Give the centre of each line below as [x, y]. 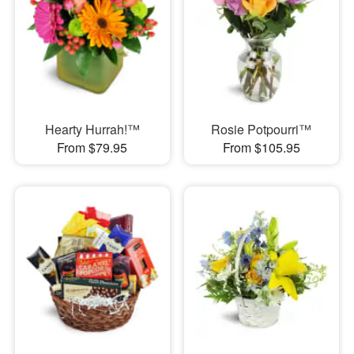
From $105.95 [261, 148]
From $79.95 [92, 148]
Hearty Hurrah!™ [92, 130]
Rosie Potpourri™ [262, 130]
